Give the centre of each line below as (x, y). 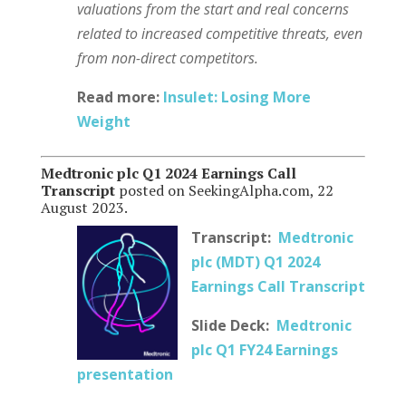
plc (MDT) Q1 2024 (255, 261)
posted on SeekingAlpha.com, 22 (224, 190)
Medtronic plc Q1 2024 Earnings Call (168, 173)
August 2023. (84, 207)
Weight (103, 121)
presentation (125, 374)
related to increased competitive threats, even (219, 33)
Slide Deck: (233, 325)
